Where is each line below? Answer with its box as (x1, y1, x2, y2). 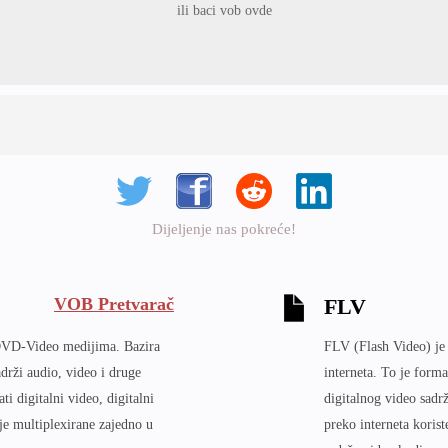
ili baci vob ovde (176, 3, 272, 18)
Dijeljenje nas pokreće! (152, 221, 296, 237)
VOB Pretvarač (54, 293, 174, 314)
